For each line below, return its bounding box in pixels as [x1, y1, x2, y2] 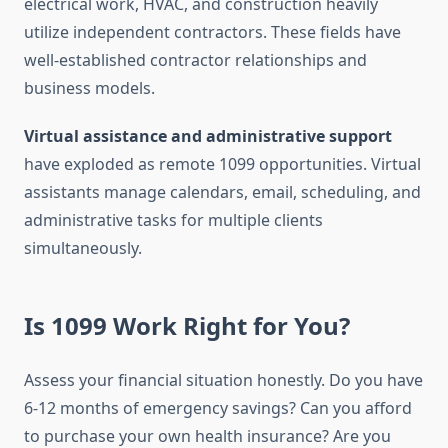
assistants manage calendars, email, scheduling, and [24, 181, 421, 204]
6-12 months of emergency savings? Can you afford [24, 397, 412, 420]
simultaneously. [24, 237, 142, 260]
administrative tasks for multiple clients [24, 209, 323, 232]
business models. [24, 77, 155, 100]
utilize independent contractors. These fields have [24, 21, 401, 44]
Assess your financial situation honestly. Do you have [24, 369, 423, 392]
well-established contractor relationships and [24, 49, 367, 72]
